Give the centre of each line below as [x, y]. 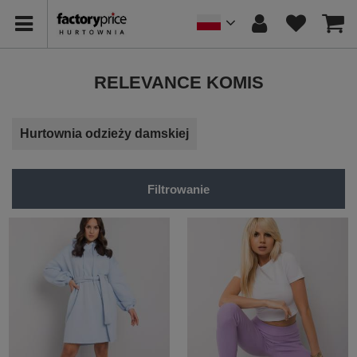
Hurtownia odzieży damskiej [104, 133]
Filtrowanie [178, 189]
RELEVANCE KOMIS [178, 82]
